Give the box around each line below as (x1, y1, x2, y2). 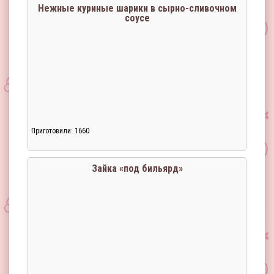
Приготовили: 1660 (31, 127, 89, 135)
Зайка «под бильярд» (91, 163, 183, 174)
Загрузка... (41, 133, 80, 143)
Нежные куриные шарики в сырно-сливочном (37, 2, 237, 14)
